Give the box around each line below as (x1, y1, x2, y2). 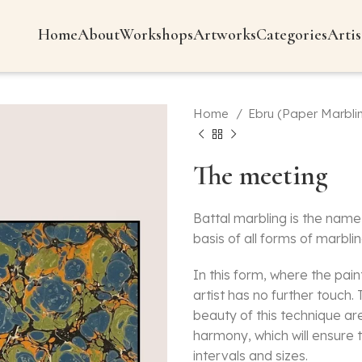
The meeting (193, 159, 328, 192)
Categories (256, 24, 328, 44)
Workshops (120, 24, 194, 44)
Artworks (193, 24, 257, 44)
